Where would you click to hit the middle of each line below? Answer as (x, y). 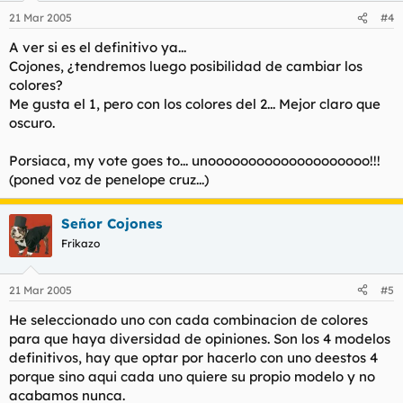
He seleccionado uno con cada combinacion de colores (188, 319)
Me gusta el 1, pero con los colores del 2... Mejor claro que (195, 104)
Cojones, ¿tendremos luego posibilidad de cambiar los (186, 67)
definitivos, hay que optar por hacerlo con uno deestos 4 (193, 357)
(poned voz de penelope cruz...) (109, 180)
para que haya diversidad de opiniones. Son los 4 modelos (200, 338)
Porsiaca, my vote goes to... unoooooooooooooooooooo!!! (195, 161)
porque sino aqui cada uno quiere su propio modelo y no (192, 376)
